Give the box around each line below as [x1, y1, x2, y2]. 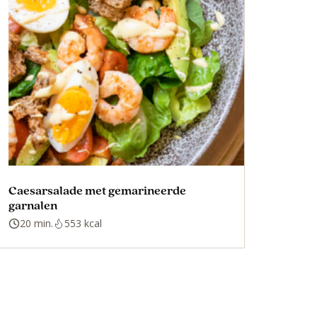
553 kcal [64, 216, 103, 230]
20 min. [20, 216, 54, 230]
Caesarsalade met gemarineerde [8, 181, 187, 198]
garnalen [8, 196, 58, 213]
